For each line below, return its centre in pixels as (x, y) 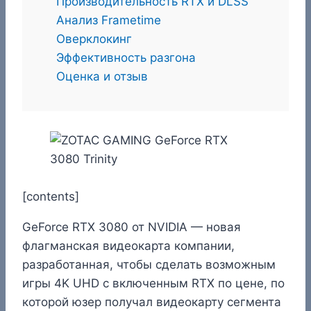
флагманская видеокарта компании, (128, 245)
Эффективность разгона (126, 57)
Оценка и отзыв (102, 76)
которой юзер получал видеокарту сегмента (152, 302)
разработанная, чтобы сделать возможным (149, 264)
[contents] (51, 196)
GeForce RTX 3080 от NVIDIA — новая (132, 227)
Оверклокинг (94, 39)
